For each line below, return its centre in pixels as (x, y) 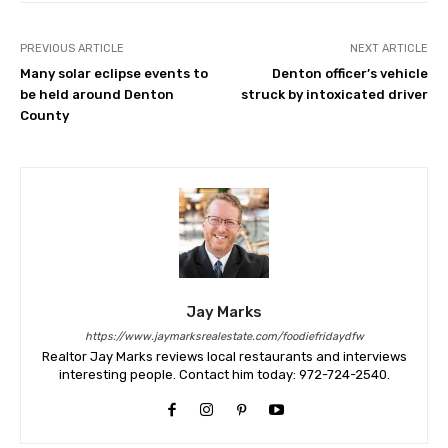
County (44, 116)
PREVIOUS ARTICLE (72, 49)
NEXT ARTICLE (388, 49)
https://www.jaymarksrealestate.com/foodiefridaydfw (224, 337)
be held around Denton (97, 95)
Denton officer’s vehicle (349, 74)
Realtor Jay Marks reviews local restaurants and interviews (224, 357)
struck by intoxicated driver (334, 95)
